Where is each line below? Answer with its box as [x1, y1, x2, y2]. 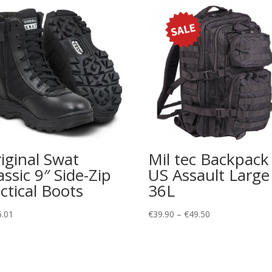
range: [209, 223, 234, 236]
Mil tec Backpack [148, 148, 269, 171]
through [209, 255, 240, 267]
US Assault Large [148, 164, 270, 186]
